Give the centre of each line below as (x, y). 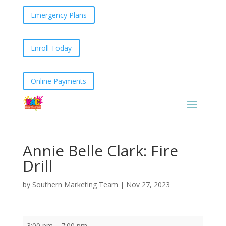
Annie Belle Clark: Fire (100, 150)
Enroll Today (51, 48)
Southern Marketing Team (75, 184)
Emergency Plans (59, 15)
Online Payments (58, 81)
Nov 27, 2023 (148, 184)
